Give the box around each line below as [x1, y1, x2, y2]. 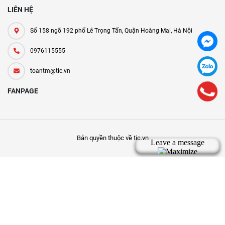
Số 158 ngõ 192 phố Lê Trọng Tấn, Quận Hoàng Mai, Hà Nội [30, 27, 192, 35]
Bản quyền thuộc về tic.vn [76, 134, 149, 142]
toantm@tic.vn [30, 67, 70, 75]
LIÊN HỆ [8, 6, 33, 14]
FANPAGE [8, 87, 38, 95]
